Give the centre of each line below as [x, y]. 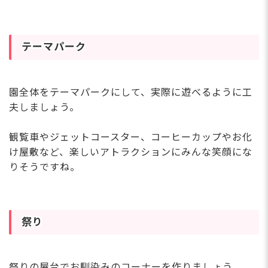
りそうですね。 [45, 167]
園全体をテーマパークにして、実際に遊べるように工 [131, 92]
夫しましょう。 [44, 107]
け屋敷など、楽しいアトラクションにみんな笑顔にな [131, 152]
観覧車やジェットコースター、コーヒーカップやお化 [131, 137]
